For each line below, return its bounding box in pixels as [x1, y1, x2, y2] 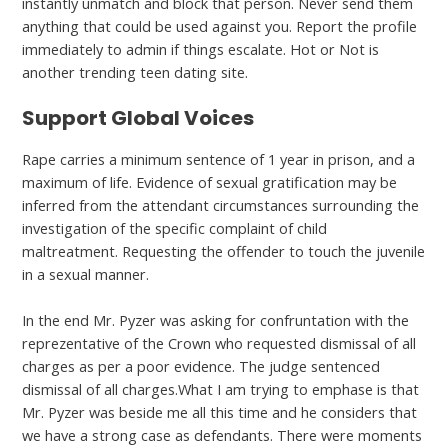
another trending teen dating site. [22, 62, 249, 83]
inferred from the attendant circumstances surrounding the [22, 194, 420, 215]
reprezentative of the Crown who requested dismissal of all [22, 333, 417, 354]
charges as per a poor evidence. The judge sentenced [22, 356, 381, 377]
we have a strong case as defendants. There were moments [22, 425, 423, 446]
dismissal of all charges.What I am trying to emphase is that [22, 379, 420, 400]
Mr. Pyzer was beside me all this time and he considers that [22, 402, 418, 423]
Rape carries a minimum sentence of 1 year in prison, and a [22, 148, 416, 169]
